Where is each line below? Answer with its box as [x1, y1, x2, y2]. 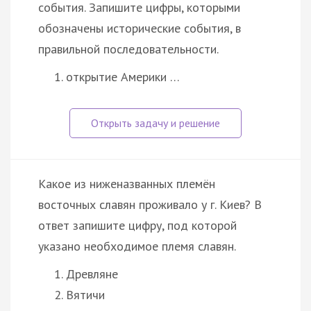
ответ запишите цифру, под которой [38, 217, 237, 233]
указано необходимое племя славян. [38, 237, 236, 254]
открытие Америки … [66, 68, 180, 85]
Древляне [66, 265, 118, 282]
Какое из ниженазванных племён [38, 175, 215, 192]
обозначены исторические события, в [38, 19, 241, 36]
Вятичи [66, 286, 105, 303]
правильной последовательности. [38, 40, 219, 57]
